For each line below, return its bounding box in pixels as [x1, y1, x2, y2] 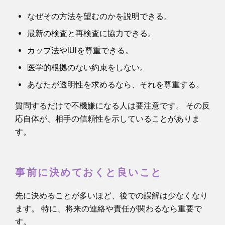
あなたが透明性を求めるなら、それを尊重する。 [27, 79, 204, 89]
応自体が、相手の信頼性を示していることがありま [15, 114, 200, 124]
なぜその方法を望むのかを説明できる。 [27, 11, 172, 21]
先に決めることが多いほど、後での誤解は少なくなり [15, 190, 208, 200]
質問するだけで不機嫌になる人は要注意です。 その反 [15, 100, 210, 110]
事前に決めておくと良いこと [15, 165, 162, 180]
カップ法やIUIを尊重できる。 [27, 45, 133, 55]
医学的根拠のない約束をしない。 [27, 62, 148, 72]
